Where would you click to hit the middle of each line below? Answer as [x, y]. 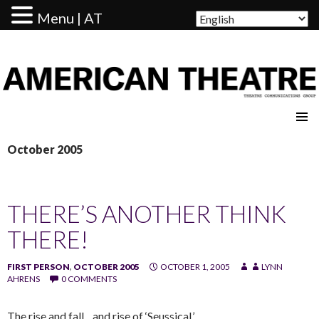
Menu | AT [70, 18]
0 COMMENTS [89, 278]
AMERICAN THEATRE [88, 113]
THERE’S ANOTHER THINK [147, 213]
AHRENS [23, 278]
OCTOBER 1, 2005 [195, 266]
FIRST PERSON [38, 266]
